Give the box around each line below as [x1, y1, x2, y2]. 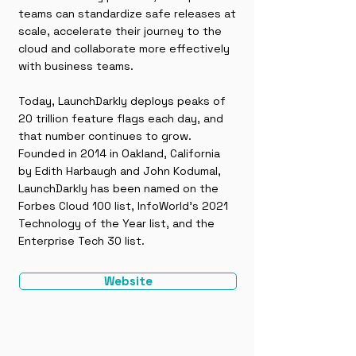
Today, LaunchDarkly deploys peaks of [18, 94, 226, 108]
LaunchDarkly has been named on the [18, 181, 219, 195]
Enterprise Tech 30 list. [18, 234, 145, 248]
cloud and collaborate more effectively [18, 41, 230, 56]
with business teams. [18, 59, 133, 73]
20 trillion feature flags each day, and [18, 111, 223, 126]
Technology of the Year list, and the [18, 216, 215, 230]
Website [103, 273, 153, 288]
